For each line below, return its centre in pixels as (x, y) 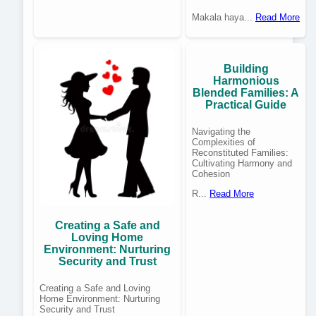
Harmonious (246, 81)
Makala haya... (224, 18)
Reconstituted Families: (240, 153)
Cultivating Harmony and (242, 164)
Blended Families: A (246, 93)
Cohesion (211, 174)
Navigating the (221, 132)
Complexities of (224, 142)
